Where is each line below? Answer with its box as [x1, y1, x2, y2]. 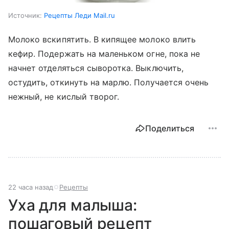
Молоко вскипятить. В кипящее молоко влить [8, 34, 196, 45]
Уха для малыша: [8, 196, 137, 215]
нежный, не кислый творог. [8, 91, 120, 102]
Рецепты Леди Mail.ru [44, 11, 115, 20]
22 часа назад [8, 183, 53, 192]
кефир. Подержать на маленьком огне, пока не [8, 49, 200, 59]
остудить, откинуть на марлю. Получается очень [8, 77, 209, 88]
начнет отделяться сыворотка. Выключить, [8, 63, 184, 74]
